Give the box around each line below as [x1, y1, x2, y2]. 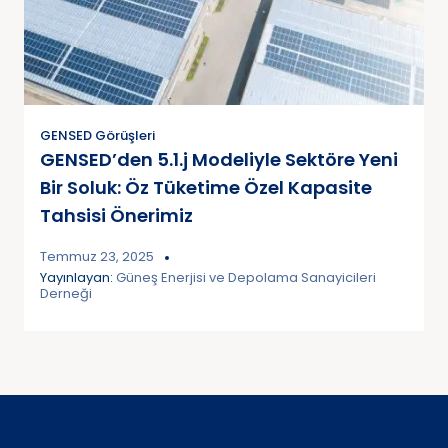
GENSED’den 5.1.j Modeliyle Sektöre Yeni [40, 147, 398, 173]
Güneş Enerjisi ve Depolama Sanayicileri [116, 268, 376, 288]
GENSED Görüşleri [40, 126, 155, 146]
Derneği [40, 284, 92, 304]
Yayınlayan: [40, 268, 116, 288]
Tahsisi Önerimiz [40, 203, 193, 229]
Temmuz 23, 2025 [40, 247, 154, 267]
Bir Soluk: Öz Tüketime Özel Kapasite [40, 175, 372, 201]
